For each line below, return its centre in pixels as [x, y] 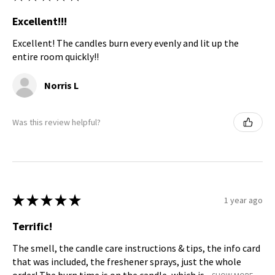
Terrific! [32, 227]
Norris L [61, 86]
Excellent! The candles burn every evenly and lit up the [126, 43]
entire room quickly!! [56, 57]
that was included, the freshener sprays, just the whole [127, 262]
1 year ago [243, 200]
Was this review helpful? [56, 122]
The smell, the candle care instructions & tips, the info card [136, 248]
